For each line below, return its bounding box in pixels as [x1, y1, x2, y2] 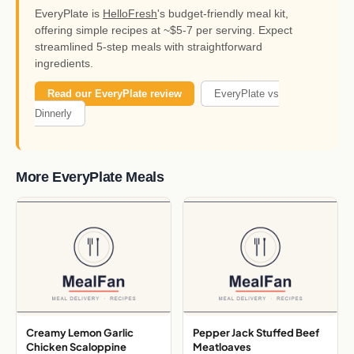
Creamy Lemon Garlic [26, 326, 134, 340]
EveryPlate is [35, 6, 103, 20]
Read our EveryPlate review [47, 87, 182, 100]
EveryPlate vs [214, 87, 279, 100]
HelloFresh [103, 6, 157, 20]
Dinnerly [35, 107, 72, 119]
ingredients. [35, 56, 93, 70]
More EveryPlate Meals [16, 169, 164, 186]
